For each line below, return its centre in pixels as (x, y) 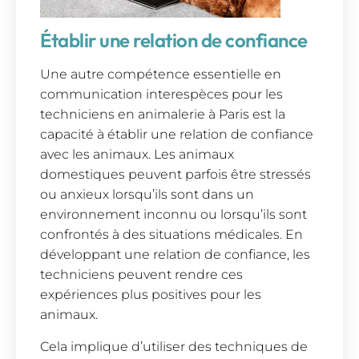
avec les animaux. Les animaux (137, 155)
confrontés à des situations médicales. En (171, 235)
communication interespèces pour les (161, 95)
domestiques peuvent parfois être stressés (175, 175)
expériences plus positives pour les (151, 295)
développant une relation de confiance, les (175, 255)
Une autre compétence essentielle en (161, 75)
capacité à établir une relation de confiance (177, 135)
